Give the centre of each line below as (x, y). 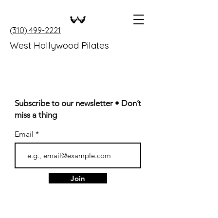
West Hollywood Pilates (59, 45)
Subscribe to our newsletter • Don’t (78, 103)
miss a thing (36, 115)
